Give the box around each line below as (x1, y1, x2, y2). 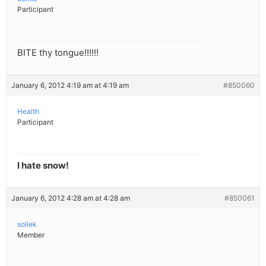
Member (17, 230, 45, 240)
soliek (17, 220, 37, 229)
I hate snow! (17, 160, 69, 172)
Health (17, 107, 39, 116)
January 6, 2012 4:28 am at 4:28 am (11, 194, 130, 203)
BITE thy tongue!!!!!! (17, 47, 99, 59)
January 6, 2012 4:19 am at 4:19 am (11, 81, 129, 90)
